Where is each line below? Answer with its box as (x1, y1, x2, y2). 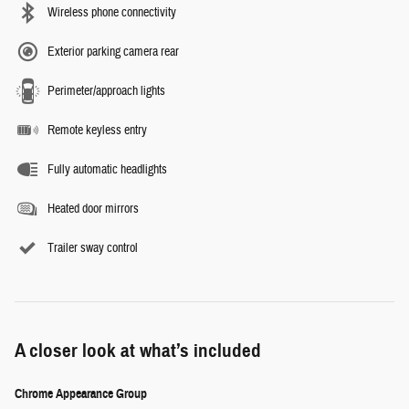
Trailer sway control (47, 239, 138, 257)
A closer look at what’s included (15, 338, 261, 362)
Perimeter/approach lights (47, 82, 165, 100)
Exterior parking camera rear (47, 43, 179, 60)
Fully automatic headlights (47, 161, 167, 178)
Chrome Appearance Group (15, 385, 147, 402)
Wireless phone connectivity (47, 4, 176, 21)
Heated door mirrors (47, 200, 139, 217)
